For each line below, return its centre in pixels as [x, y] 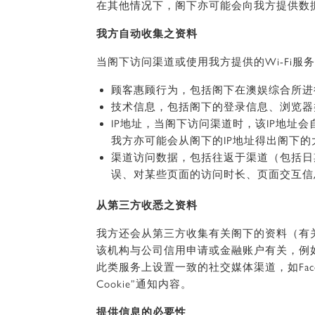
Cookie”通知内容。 [144, 284]
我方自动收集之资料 [147, 34]
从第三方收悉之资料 [147, 205]
